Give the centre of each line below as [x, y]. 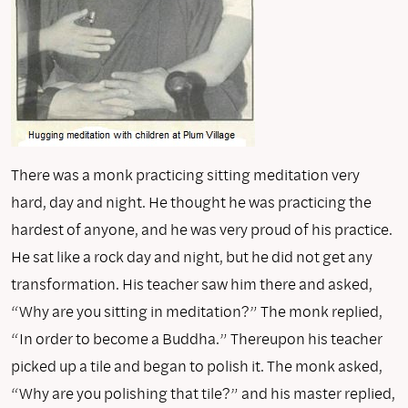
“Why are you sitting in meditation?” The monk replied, [197, 311]
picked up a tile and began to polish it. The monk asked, [197, 365]
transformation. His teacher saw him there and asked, [192, 283]
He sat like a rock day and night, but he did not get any [192, 256]
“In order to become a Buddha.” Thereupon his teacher [197, 338]
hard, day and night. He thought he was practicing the [191, 201]
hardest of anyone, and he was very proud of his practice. [202, 229]
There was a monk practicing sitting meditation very [185, 174]
